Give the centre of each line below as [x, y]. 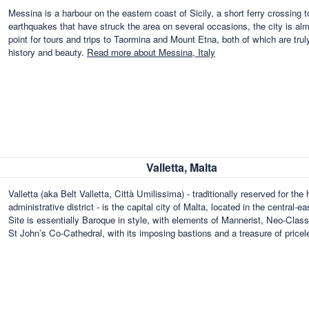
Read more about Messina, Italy [151, 52]
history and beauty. [48, 52]
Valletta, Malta [182, 167]
